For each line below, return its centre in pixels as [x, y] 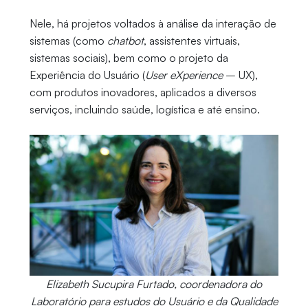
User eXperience [184, 75]
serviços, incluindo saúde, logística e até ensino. [144, 110]
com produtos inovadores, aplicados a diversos [143, 92]
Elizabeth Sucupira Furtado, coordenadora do [154, 284]
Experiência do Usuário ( [87, 75]
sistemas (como [68, 41]
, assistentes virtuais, [191, 41]
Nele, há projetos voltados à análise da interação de [153, 24]
